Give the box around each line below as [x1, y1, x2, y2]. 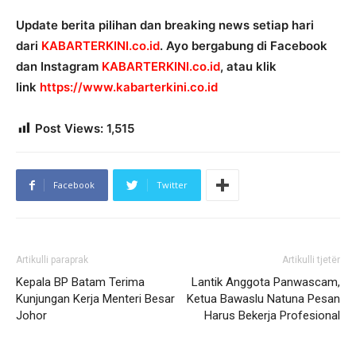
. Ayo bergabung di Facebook [160, 37, 327, 53]
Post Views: [35, 120, 103, 136]
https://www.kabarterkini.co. [40, 79, 207, 95]
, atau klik [220, 58, 277, 74]
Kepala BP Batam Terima [16, 274, 145, 289]
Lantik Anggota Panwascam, [192, 274, 340, 289]
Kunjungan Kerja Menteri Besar [16, 291, 175, 306]
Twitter [157, 178, 188, 191]
